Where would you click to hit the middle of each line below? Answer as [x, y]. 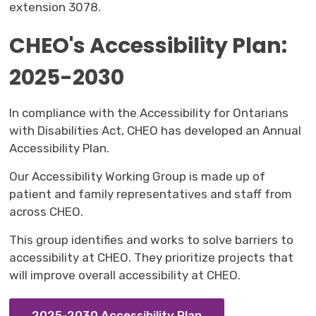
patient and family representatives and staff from [151, 194]
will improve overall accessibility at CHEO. [125, 275]
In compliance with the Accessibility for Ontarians [149, 113]
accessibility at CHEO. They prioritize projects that [152, 257]
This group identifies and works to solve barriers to [152, 239]
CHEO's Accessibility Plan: [148, 45]
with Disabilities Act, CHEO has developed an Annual [156, 130]
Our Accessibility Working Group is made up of [138, 176]
